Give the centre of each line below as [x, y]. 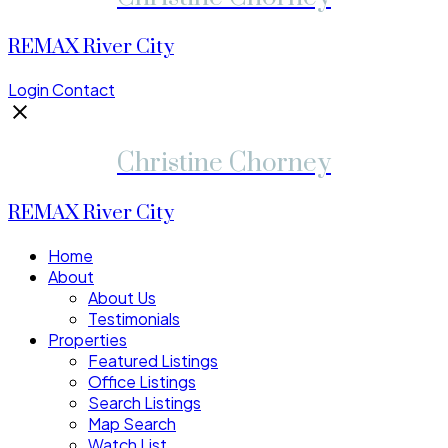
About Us [122, 298]
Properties [87, 340]
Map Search [132, 424]
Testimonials [134, 319]
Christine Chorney [224, 164]
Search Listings [144, 403]
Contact [83, 89]
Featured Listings [153, 361]
